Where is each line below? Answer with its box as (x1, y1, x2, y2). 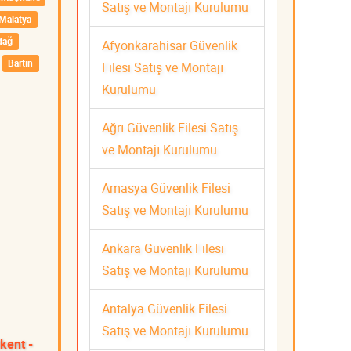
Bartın (8, 56, 34, 69)
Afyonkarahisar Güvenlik (102, 36, 237, 54)
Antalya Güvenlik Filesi (102, 299, 227, 317)
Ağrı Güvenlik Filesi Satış (102, 118, 238, 136)
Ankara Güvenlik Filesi (102, 239, 224, 257)
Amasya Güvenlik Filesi (102, 179, 230, 197)
